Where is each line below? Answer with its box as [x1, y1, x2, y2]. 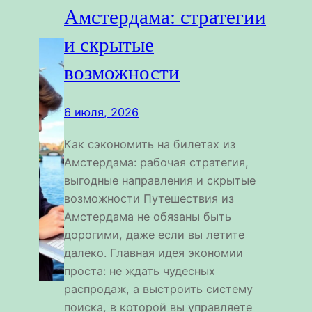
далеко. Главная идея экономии [64, 245, 244, 260]
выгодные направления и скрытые [64, 173, 256, 187]
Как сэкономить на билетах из [64, 136, 236, 151]
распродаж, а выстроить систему [64, 281, 253, 296]
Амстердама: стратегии [64, 5, 267, 28]
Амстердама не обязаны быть [64, 209, 232, 224]
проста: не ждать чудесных [64, 263, 216, 278]
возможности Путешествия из [64, 191, 235, 205]
